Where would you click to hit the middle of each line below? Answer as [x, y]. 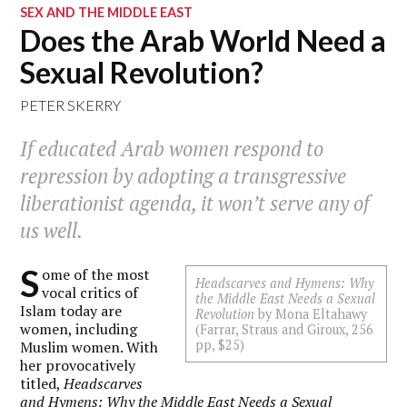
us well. [52, 231]
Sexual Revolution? [142, 72]
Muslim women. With [89, 347]
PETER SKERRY [71, 105]
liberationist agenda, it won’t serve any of [195, 203]
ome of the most [96, 274]
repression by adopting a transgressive [184, 176]
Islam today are [71, 310]
